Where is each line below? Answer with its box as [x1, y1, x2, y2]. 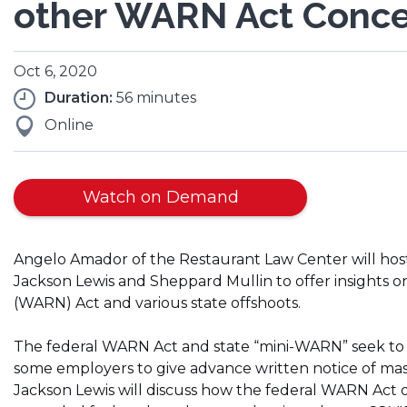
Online [45, 116, 94, 134]
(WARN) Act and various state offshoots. [14, 293, 301, 312]
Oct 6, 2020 [14, 63, 97, 81]
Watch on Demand [82, 187, 239, 208]
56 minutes [113, 89, 196, 107]
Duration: [45, 89, 113, 107]
